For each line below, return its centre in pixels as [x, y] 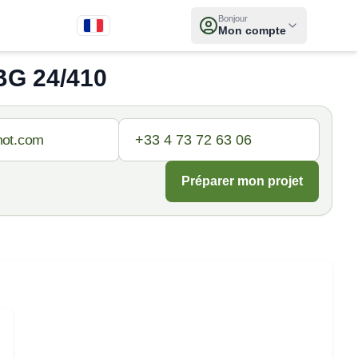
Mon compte [252, 30]
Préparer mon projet [242, 181]
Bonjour [233, 18]
